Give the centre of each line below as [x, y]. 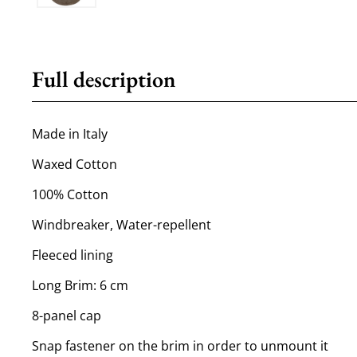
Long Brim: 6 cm [80, 285]
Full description [104, 78]
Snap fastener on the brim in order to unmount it [180, 345]
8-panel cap [67, 315]
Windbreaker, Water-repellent [122, 224]
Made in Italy [70, 133]
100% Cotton [71, 194]
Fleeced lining [73, 255]
